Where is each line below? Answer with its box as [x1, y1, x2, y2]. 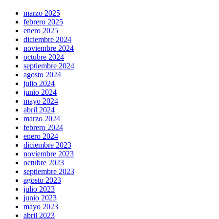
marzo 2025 [23, 9, 60, 18]
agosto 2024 [23, 70, 61, 79]
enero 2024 [23, 132, 58, 141]
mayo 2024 [23, 97, 58, 106]
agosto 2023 [23, 176, 61, 185]
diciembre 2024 [23, 35, 71, 44]
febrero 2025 [23, 18, 63, 26]
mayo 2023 [23, 202, 58, 211]
